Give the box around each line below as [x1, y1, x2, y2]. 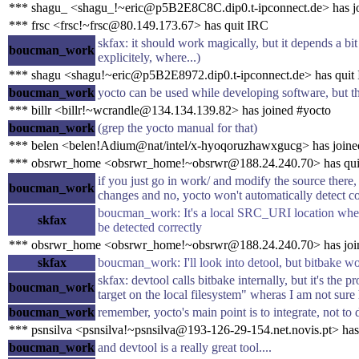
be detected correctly [98, 220, 202, 234]
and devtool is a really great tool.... [98, 340, 272, 354]
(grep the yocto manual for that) [98, 120, 257, 135]
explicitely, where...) [98, 50, 200, 64]
